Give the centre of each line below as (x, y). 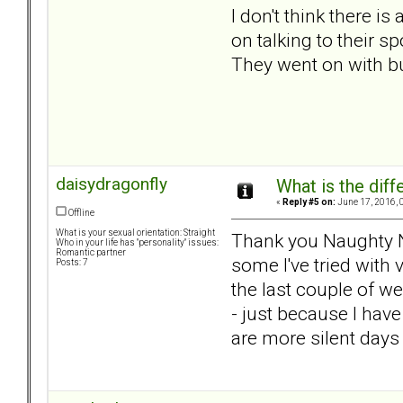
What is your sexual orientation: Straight (135, 233)
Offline (81, 213)
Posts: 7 (72, 263)
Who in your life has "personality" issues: (137, 243)
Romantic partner (91, 253)
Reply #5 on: (309, 202)
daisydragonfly (112, 184)
